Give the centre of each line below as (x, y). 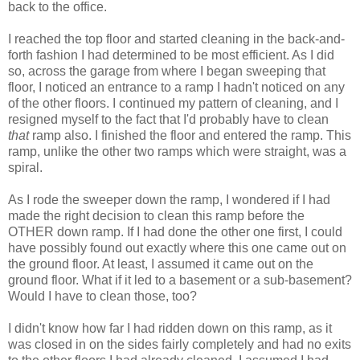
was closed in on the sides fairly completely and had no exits (180, 344)
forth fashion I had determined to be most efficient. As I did (171, 55)
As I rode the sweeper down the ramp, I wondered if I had (169, 199)
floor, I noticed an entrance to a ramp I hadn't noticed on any (176, 87)
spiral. (25, 167)
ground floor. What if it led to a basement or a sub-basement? (180, 280)
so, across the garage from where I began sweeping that (167, 71)
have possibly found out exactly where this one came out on (177, 247)
